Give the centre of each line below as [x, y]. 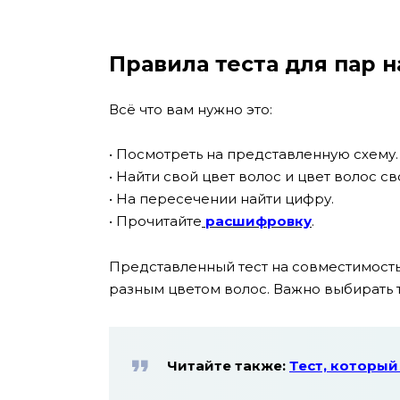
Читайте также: [228, 365]
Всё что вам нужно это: [191, 109]
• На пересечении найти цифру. [221, 199]
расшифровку [257, 221]
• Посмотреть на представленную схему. [254, 154]
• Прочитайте [155, 221]
